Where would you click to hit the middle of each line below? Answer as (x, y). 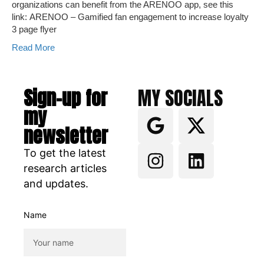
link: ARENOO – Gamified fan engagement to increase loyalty (130, 17)
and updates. (56, 184)
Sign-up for (65, 98)
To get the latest (65, 153)
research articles (65, 168)
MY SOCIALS (180, 98)
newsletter (66, 136)
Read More (33, 47)
